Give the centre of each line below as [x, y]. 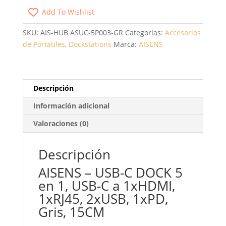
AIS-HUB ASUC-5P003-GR [81, 33]
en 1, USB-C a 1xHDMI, [106, 186]
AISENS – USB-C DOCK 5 [110, 173]
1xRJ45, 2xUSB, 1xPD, [103, 199]
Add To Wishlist [68, 12]
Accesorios [183, 33]
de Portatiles [44, 44]
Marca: [126, 44]
